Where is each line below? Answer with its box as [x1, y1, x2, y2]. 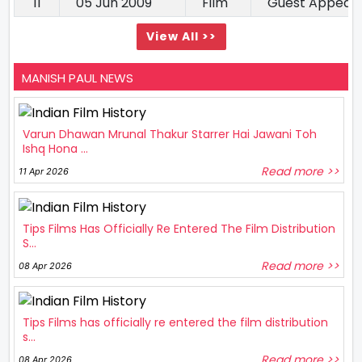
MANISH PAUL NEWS [22, 69, 133, 87]
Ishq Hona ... [23, 141, 88, 158]
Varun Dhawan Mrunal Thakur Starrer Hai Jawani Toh [23, 126, 317, 143]
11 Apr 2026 [19, 166, 69, 178]
